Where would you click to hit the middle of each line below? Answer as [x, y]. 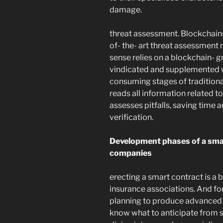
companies [131, 153]
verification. [131, 117]
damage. [126, 10]
